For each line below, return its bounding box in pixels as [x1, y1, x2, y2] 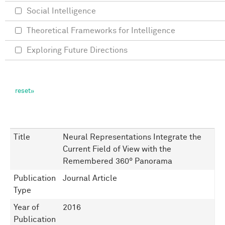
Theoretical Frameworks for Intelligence [27, 27, 175, 35]
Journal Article [63, 174, 117, 183]
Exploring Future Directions [27, 46, 128, 55]
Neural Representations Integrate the [63, 133, 201, 142]
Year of [14, 203, 39, 212]
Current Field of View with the [63, 145, 171, 154]
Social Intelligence [27, 7, 96, 16]
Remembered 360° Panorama [63, 157, 172, 166]
